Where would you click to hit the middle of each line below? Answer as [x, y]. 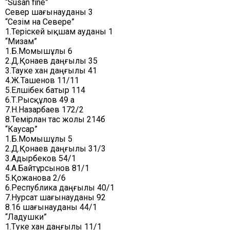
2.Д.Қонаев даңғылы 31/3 [55, 149]
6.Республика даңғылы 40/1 [60, 188]
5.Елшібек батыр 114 [45, 90]
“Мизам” [21, 41]
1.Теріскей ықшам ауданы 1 [59, 32]
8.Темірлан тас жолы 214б [55, 119]
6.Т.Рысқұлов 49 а [40, 100]
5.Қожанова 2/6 [35, 178]
